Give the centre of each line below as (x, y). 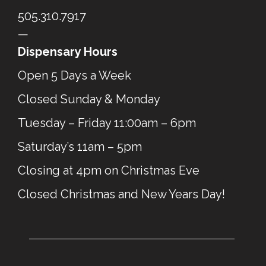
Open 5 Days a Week (75, 76)
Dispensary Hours (68, 52)
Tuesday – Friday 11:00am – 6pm (107, 123)
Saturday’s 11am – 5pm (80, 147)
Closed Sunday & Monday (89, 99)
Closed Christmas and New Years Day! (121, 194)
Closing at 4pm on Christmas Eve (109, 171)
